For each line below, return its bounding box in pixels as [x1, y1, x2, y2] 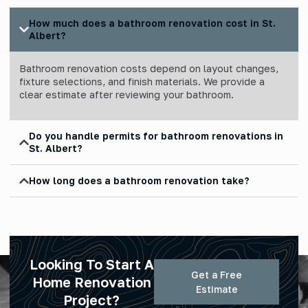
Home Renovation [32, 274, 151, 291]
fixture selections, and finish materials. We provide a [19, 75, 265, 87]
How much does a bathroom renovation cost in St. [29, 16, 276, 29]
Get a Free [191, 269, 242, 281]
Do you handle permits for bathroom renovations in [29, 130, 283, 142]
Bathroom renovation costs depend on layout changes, [19, 62, 278, 74]
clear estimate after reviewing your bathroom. [19, 88, 234, 100]
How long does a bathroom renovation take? [29, 175, 249, 187]
